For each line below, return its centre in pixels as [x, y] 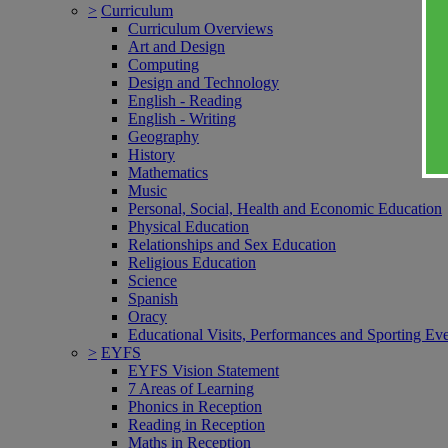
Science [152, 280]
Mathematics [168, 172]
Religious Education [192, 262]
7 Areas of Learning [191, 388]
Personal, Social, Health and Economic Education [285, 208]
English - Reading [185, 100]
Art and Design [176, 46]
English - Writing [182, 118]
